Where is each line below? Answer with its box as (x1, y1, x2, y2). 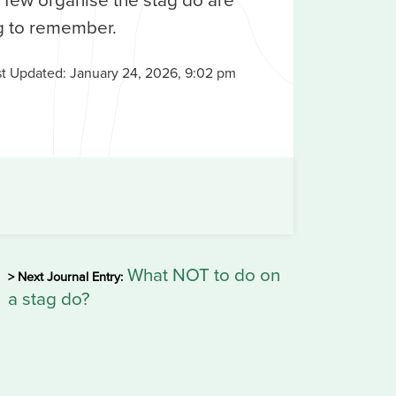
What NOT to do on (122, 262, 280, 288)
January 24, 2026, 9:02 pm (70, 63, 236, 83)
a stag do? (7, 286, 90, 312)
